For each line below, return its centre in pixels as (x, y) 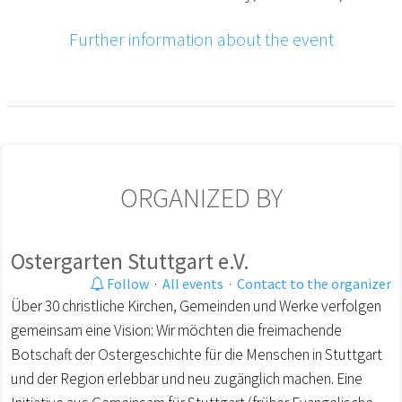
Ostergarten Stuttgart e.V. (130, 261)
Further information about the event (201, 39)
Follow (127, 283)
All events (193, 283)
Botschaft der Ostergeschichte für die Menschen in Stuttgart (197, 354)
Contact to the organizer (314, 283)
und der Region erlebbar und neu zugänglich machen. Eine (187, 378)
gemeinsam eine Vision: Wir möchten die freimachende (176, 330)
